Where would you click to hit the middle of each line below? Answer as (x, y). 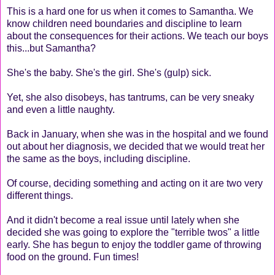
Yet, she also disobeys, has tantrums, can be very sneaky (130, 97)
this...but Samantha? (51, 48)
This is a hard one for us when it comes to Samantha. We (130, 11)
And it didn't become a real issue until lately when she (123, 220)
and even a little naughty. (61, 109)
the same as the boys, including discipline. (99, 158)
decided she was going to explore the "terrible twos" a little (133, 232)
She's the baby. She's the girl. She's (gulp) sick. (109, 72)
